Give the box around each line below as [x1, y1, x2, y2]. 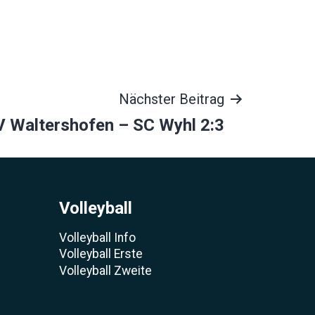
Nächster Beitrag [119, 90, 224, 108]
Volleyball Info [59, 230, 136, 245]
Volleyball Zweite [59, 263, 152, 278]
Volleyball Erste [59, 247, 143, 262]
